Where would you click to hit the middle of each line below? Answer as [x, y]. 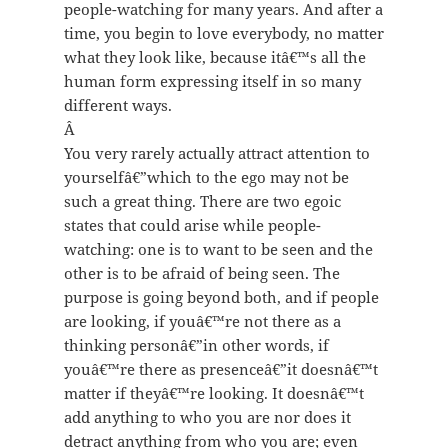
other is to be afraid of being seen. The [201, 273]
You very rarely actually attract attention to [216, 153]
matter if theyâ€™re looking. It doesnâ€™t [213, 393]
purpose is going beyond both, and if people [221, 297]
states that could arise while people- [192, 225]
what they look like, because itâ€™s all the [214, 57]
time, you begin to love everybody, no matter [223, 33]
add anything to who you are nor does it [207, 417]
